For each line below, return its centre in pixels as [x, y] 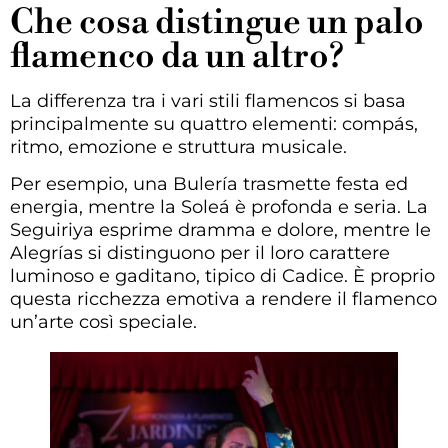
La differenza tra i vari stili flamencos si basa [208, 100]
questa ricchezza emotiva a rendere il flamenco [223, 299]
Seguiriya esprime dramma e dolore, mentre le [220, 230]
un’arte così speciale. [103, 322]
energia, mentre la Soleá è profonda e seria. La [219, 207]
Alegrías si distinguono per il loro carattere [200, 253]
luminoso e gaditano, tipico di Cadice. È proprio [222, 276]
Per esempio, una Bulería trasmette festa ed [209, 184]
